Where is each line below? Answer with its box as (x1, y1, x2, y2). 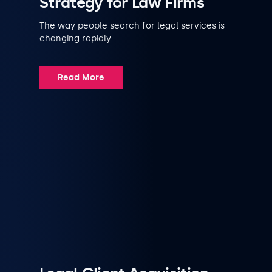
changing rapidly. (39, 33, 113, 44)
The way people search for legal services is (39, 20, 225, 31)
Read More (58, 72, 104, 83)
